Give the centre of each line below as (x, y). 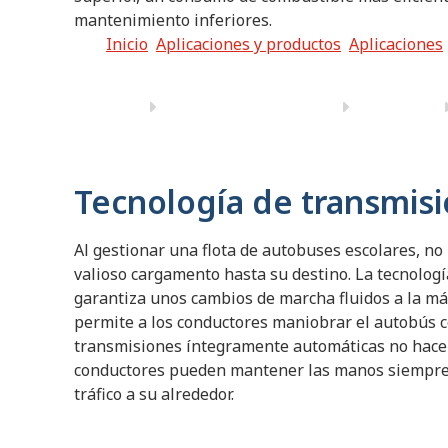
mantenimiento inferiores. (175, 19)
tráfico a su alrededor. (154, 393)
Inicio (127, 43)
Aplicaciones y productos (248, 43)
